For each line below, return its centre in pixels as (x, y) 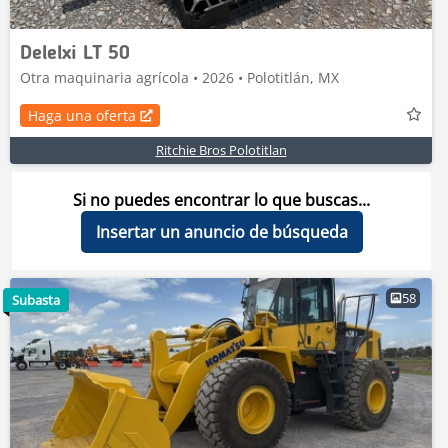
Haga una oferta (82, 115)
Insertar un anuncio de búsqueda (221, 232)
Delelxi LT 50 (75, 54)
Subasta (36, 300)
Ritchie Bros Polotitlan (221, 150)
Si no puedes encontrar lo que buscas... (221, 200)
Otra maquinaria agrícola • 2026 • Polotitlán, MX (179, 77)
